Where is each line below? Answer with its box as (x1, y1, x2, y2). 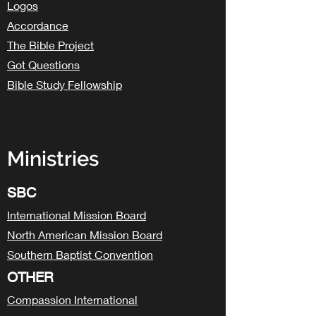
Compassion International (7, 293, 138, 306)
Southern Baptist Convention (7, 248, 153, 261)
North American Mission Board (7, 228, 162, 241)
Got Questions (7, 58, 80, 71)
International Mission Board (7, 208, 146, 221)
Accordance (7, 18, 68, 32)
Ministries (7, 147, 99, 171)
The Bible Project (7, 38, 94, 51)
